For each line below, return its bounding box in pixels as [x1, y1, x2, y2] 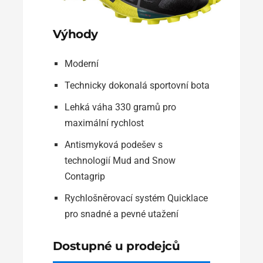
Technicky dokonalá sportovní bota [64, 80, 210, 92]
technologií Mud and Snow [64, 155, 176, 167]
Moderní [64, 58, 99, 70]
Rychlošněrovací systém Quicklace [64, 193, 208, 204]
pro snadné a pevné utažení [64, 208, 178, 220]
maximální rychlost [64, 117, 144, 129]
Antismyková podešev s [64, 139, 163, 151]
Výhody [52, 27, 98, 42]
